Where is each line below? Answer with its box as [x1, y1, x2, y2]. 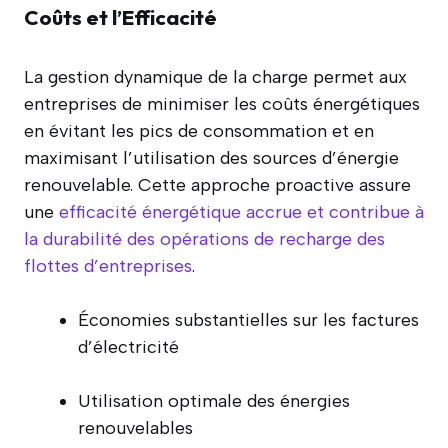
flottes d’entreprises [24, 254, 192, 277]
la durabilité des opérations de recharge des [24, 227, 385, 250]
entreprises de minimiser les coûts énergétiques [24, 92, 420, 115]
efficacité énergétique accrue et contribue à [59, 200, 424, 223]
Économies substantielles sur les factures [78, 308, 419, 331]
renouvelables [78, 416, 193, 439]
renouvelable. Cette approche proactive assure [24, 173, 411, 196]
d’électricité [78, 335, 179, 358]
